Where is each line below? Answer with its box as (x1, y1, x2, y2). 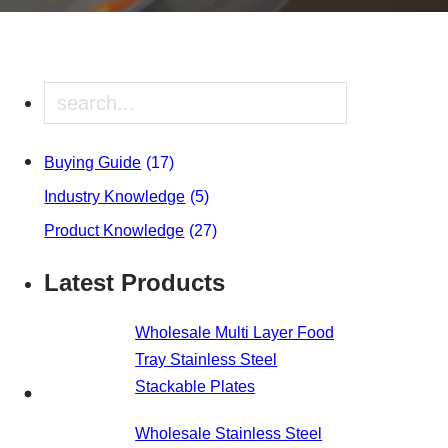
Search (43, 87, 107, 109)
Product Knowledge (44, 222, 185, 239)
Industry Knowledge (44, 188, 186, 205)
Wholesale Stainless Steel (135, 425, 323, 442)
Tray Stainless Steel (135, 351, 278, 368)
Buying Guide (44, 154, 142, 171)
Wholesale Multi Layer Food (135, 324, 335, 341)
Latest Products (44, 269, 226, 296)
